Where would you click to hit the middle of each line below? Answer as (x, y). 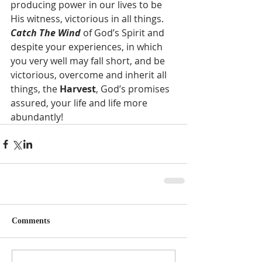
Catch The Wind (46, 33)
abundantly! (39, 117)
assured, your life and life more (80, 103)
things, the (35, 89)
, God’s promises (134, 89)
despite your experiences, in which (88, 47)
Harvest (78, 89)
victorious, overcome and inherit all (90, 75)
